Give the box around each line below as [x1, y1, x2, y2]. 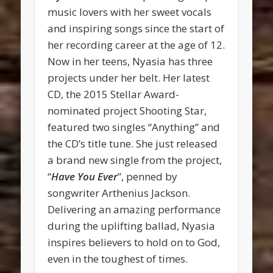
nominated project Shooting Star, [48, 104, 207, 118]
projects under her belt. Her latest [48, 71, 210, 85]
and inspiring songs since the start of [48, 21, 225, 36]
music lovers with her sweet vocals [48, 5, 212, 19]
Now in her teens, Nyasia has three [48, 54, 213, 69]
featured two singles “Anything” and [48, 120, 221, 135]
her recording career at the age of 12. [48, 38, 225, 52]
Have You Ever [51, 169, 118, 184]
